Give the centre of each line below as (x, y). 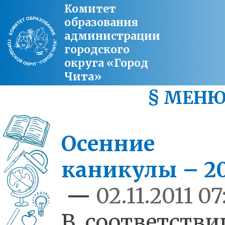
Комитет (90, 9)
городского (97, 49)
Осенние (108, 144)
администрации (112, 36)
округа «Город (106, 63)
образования (101, 22)
